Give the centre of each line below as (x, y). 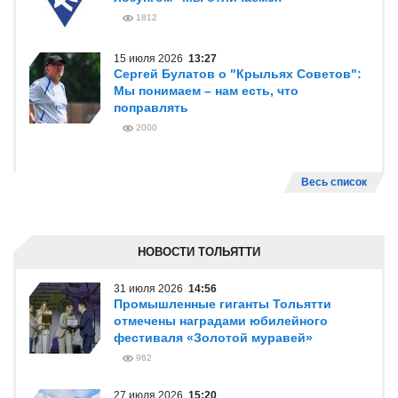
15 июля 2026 (151, 59)
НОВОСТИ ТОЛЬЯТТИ (199, 252)
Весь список (334, 182)
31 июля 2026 (151, 289)
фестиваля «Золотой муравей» (213, 338)
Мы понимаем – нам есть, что (206, 91)
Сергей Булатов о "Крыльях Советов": (238, 74)
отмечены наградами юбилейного (221, 321)
